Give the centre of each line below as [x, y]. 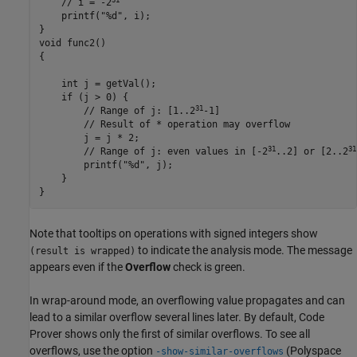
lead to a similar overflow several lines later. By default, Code [177, 317]
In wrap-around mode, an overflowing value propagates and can [187, 300]
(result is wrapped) [82, 251]
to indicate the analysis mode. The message [244, 250]
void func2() [72, 43]
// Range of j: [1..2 [117, 111]
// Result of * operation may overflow [164, 125]
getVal [122, 84]
